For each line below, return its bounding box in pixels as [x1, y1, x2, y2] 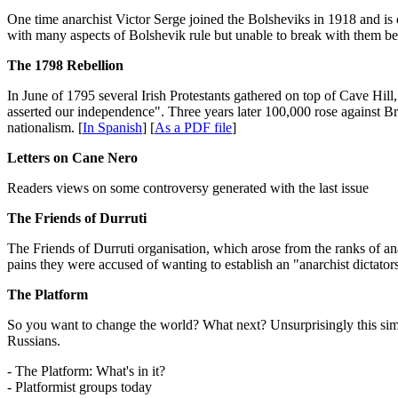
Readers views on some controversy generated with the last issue [7, 179, 369, 195]
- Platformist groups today [7, 378, 152, 394]
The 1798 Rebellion [7, 57, 123, 73]
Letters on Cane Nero [7, 149, 138, 165]
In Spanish [83, 119, 142, 135]
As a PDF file [155, 119, 232, 135]
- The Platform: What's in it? [7, 362, 165, 378]
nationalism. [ [7, 119, 83, 135]
